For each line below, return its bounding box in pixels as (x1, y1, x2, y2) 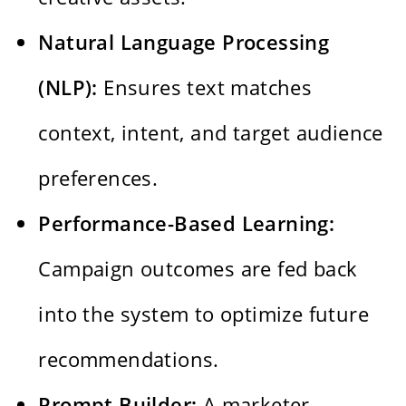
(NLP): (38, 72, 98, 101)
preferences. (38, 163, 159, 191)
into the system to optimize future (38, 299, 370, 327)
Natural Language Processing (38, 27, 330, 55)
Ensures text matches (97, 72, 313, 101)
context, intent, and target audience (38, 118, 383, 146)
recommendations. (38, 344, 219, 372)
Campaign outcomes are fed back (38, 254, 358, 282)
